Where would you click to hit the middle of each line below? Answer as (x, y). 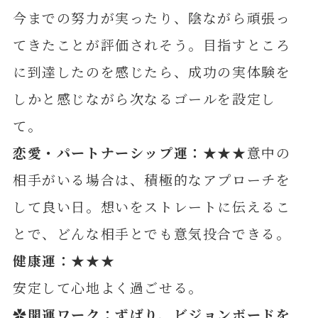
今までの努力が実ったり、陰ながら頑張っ (152, 17)
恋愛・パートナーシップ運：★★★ (130, 152)
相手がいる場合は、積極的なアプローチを (152, 179)
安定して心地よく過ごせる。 (108, 287)
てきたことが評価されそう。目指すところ (152, 44)
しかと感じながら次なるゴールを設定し (144, 98)
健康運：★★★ (64, 260)
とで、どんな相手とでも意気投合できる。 (152, 233)
